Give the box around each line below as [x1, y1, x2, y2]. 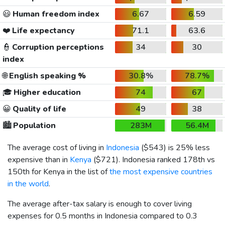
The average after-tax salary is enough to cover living [8, 198, 192, 209]
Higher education [12, 86, 81, 98]
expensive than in [8, 154, 70, 165]
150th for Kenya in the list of [8, 166, 109, 177]
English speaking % [7, 70, 86, 81]
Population [11, 120, 56, 131]
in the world [8, 178, 49, 189]
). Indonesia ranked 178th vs [116, 154, 215, 165]
